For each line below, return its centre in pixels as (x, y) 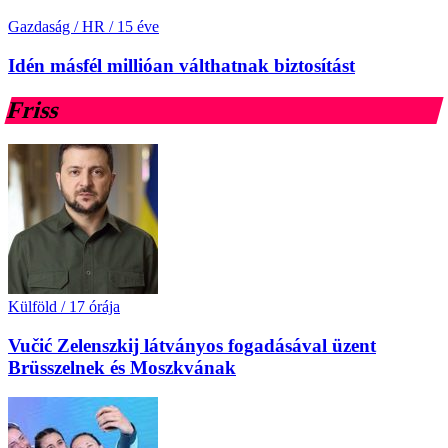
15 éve (138, 27)
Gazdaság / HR (56, 27)
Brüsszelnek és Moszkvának (122, 367)
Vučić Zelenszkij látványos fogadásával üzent (192, 345)
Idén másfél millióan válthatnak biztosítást (181, 66)
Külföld (32, 306)
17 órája (94, 306)
